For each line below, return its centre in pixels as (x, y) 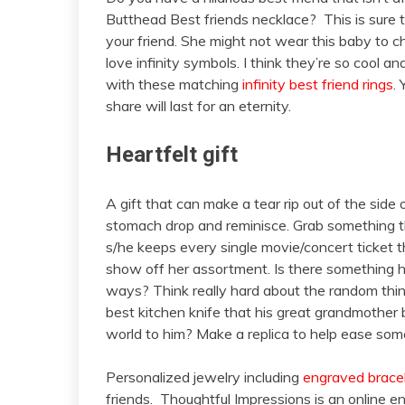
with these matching (174, 84)
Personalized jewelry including (204, 377)
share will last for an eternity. (198, 105)
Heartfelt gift (172, 154)
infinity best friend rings (318, 84)
